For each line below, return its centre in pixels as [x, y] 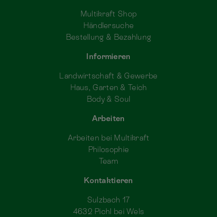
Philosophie [108, 149]
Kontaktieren [108, 180]
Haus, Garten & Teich [108, 87]
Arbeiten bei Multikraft [108, 138]
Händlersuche [108, 25]
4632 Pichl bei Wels [108, 211]
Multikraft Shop [108, 14]
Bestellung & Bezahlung [108, 37]
